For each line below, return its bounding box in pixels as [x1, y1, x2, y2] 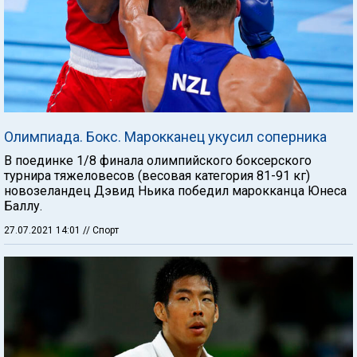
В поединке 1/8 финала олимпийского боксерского [4, 152, 312, 168]
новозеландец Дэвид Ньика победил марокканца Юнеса [4, 182, 347, 198]
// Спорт [83, 224, 119, 236]
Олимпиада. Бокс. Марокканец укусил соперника [4, 127, 327, 145]
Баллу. [4, 198, 42, 214]
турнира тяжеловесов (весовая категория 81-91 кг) [4, 167, 310, 183]
